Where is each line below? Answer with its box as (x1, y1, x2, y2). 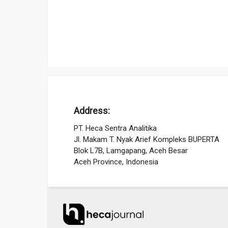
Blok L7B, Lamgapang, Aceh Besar (73, 146, 188, 155)
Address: (73, 105, 110, 116)
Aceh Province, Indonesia (73, 157, 158, 166)
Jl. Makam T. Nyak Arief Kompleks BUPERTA (73, 134, 219, 144)
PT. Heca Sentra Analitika (73, 123, 157, 133)
